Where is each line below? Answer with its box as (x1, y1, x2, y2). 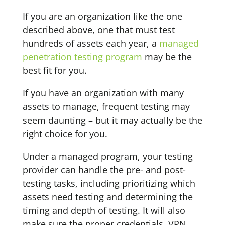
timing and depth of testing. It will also (22, 204, 185, 216)
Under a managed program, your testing (22, 150, 193, 162)
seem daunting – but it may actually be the (22, 114, 202, 126)
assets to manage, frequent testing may (22, 100, 190, 113)
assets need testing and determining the (22, 191, 193, 203)
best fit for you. (22, 64, 87, 76)
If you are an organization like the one (22, 10, 182, 22)
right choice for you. (22, 128, 107, 140)
